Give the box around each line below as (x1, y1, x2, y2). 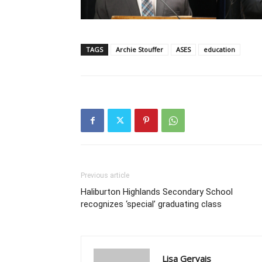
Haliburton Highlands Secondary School (81, 187, 233, 198)
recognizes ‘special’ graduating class (81, 199, 222, 210)
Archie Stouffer (116, 45, 163, 54)
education (204, 45, 235, 54)
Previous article (81, 171, 129, 180)
